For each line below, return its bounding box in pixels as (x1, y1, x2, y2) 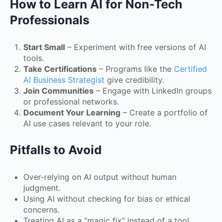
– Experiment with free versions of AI (65, 42, 206, 52)
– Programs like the (97, 64, 174, 74)
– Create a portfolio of (120, 108, 208, 117)
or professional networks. (23, 97, 119, 107)
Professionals (10, 13, 89, 27)
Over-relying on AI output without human (23, 172, 176, 182)
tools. (23, 53, 44, 63)
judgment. (23, 183, 60, 193)
